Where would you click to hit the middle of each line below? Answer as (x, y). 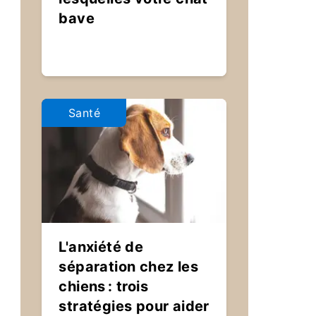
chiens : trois (104, 286)
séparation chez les (129, 267)
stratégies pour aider (134, 306)
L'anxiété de (101, 247)
